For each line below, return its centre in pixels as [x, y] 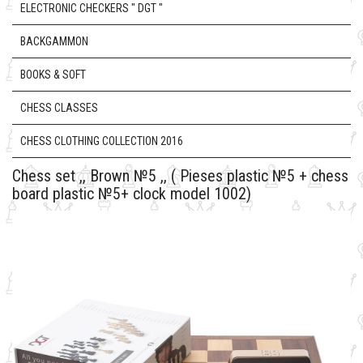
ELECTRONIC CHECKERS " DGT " [92, 8]
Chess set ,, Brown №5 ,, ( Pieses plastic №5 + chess [180, 176]
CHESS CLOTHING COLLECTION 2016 [102, 141]
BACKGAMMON [54, 41]
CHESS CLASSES [59, 108]
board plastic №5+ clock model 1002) [132, 194]
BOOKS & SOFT [53, 75]
